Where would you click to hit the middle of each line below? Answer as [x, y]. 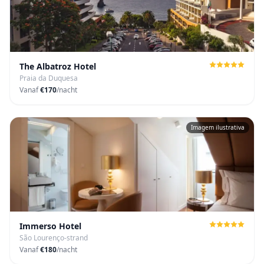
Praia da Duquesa [49, 78]
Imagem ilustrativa [218, 127]
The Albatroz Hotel [58, 66]
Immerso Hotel [50, 226]
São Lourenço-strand [54, 238]
